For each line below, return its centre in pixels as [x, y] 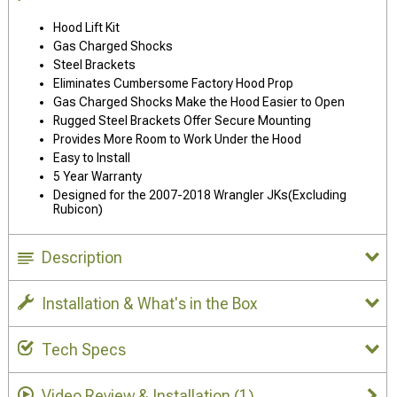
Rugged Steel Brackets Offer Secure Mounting [182, 120]
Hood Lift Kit [86, 27]
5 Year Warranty [97, 176]
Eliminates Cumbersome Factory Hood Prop [173, 83]
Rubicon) [78, 209]
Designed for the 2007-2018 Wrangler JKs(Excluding [200, 195]
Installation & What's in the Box [149, 303]
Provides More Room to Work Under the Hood [177, 139]
